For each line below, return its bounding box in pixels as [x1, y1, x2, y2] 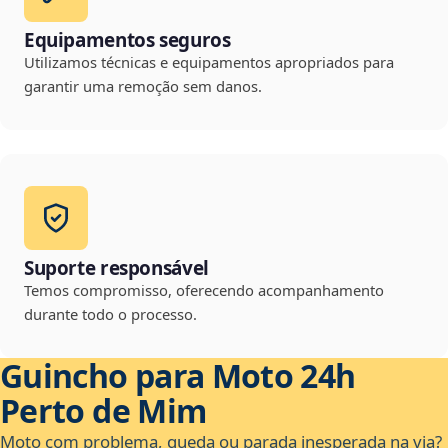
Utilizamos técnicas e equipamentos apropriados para [24, 52, 394, 73]
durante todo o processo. [24, 304, 197, 325]
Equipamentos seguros [24, 27, 231, 54]
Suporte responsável [24, 255, 209, 282]
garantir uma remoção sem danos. [24, 76, 262, 97]
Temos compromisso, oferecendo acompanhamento [24, 280, 384, 301]
